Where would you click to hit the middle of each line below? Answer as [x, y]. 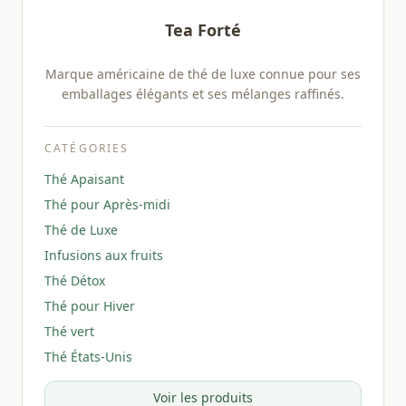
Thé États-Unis [88, 357]
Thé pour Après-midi [107, 204]
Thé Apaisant [84, 179]
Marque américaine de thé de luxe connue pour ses [203, 74]
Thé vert [69, 331]
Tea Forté [203, 30]
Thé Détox [75, 280]
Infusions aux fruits [104, 255]
